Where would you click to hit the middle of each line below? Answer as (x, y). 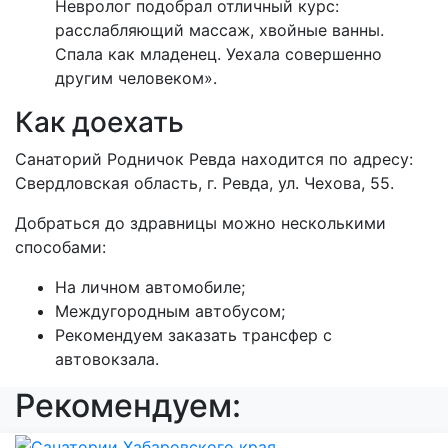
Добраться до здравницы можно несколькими (200, 223)
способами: (60, 247)
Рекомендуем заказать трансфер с (193, 335)
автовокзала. (107, 359)
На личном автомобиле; (150, 287)
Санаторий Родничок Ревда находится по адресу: (214, 159)
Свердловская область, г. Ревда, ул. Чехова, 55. (204, 183)
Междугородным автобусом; (170, 311)
